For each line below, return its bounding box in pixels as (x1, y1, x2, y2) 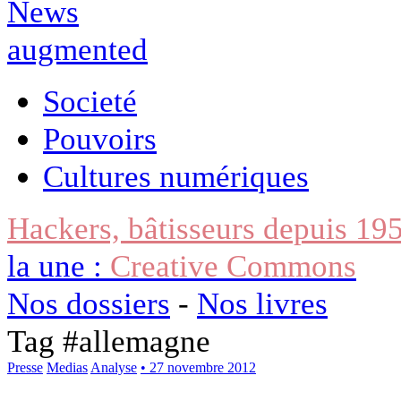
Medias (47, 359, 88, 375)
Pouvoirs (43, 120, 157, 157)
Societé (43, 82, 137, 119)
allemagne (79, 322, 210, 359)
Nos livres (197, 285, 328, 321)
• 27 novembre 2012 (141, 359, 256, 375)
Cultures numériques (43, 158, 309, 194)
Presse (7, 359, 43, 375)
